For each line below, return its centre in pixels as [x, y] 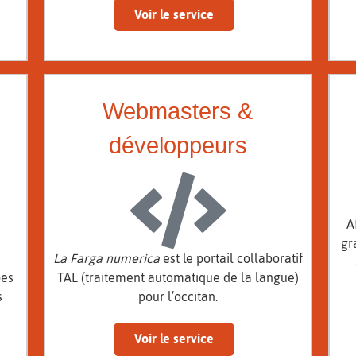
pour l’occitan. [178, 297]
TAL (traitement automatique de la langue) [178, 278]
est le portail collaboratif [231, 259]
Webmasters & [178, 112]
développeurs [178, 146]
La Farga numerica [106, 259]
